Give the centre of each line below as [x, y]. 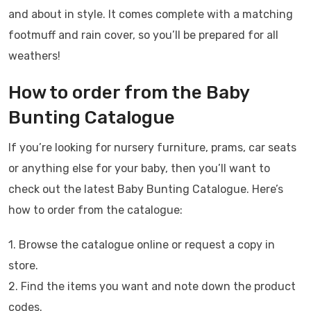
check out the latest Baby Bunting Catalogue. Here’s [146, 190]
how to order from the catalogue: [95, 210]
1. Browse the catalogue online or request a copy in [142, 245]
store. [23, 266]
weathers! [34, 56]
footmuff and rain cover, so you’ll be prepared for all [143, 35]
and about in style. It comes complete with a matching [151, 15]
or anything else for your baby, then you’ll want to [139, 169]
